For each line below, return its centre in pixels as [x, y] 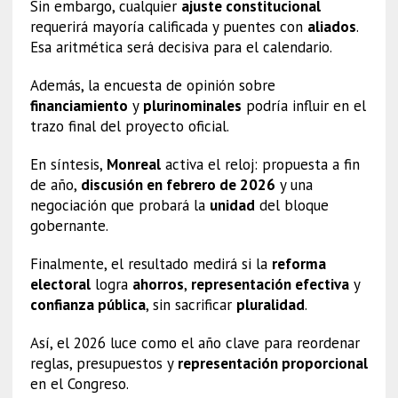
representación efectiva [270, 284]
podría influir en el [303, 105]
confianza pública [88, 304]
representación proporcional [272, 363]
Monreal [133, 164]
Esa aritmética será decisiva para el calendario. [181, 47]
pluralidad [270, 304]
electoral [60, 284]
